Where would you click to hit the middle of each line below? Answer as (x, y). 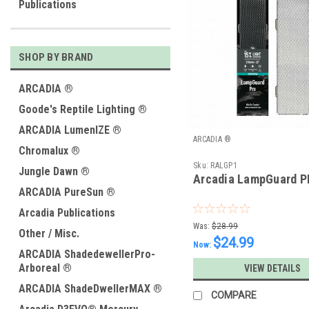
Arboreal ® (45, 268)
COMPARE (234, 296)
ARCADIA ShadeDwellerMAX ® (90, 289)
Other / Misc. (49, 233)
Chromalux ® (49, 151)
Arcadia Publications (67, 213)
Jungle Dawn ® (54, 171)
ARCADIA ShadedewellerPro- (87, 254)
